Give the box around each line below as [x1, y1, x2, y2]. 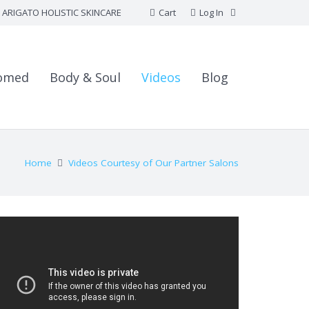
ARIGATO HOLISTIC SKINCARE [1, 6, 121, 19]
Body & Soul [50, 69, 121, 86]
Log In [199, 6, 223, 19]
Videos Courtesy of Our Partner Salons [68, 156, 239, 169]
